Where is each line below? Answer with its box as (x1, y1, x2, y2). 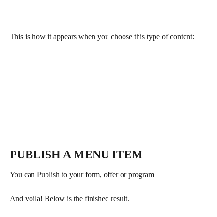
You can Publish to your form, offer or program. (10, 170, 156, 179)
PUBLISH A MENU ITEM (10, 148, 143, 161)
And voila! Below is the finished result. (10, 194, 129, 203)
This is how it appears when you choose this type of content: (10, 32, 194, 41)
